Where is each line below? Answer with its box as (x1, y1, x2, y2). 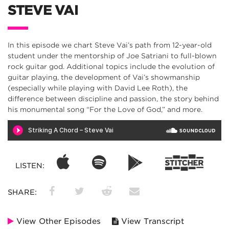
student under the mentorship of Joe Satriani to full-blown (8, 52, 217, 60)
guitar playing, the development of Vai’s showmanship (8, 73, 200, 82)
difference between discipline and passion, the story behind (8, 95, 219, 103)
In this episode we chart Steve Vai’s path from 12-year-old (8, 41, 212, 50)
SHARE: (8, 188, 39, 197)
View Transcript (119, 217, 184, 226)
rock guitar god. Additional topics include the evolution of (8, 62, 215, 71)
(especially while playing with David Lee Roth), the (8, 84, 188, 93)
